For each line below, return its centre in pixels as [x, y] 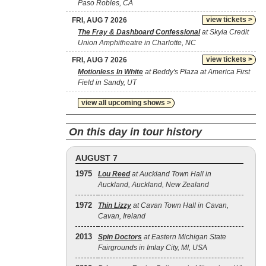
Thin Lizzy [115, 205]
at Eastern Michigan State [184, 237]
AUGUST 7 [96, 158]
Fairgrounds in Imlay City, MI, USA [153, 248]
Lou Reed [114, 174]
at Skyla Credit [224, 32]
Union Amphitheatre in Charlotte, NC [137, 43]
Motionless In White [110, 72]
